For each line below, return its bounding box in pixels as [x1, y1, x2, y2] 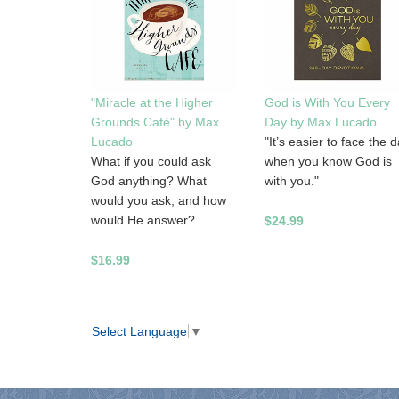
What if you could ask [91, 154, 211, 169]
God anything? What [91, 174, 207, 189]
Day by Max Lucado [264, 115, 377, 130]
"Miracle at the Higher [91, 95, 213, 110]
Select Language [92, 324, 187, 339]
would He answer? [91, 213, 195, 228]
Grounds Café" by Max [91, 115, 219, 130]
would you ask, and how [91, 193, 226, 208]
